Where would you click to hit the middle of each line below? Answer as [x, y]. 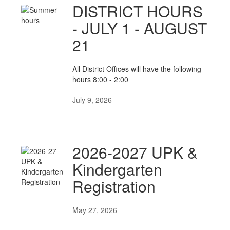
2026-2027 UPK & [135, 152]
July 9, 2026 [92, 100]
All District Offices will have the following [137, 69]
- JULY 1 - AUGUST [140, 28]
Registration [114, 186]
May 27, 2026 [95, 210]
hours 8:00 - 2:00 [100, 79]
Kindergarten [117, 169]
